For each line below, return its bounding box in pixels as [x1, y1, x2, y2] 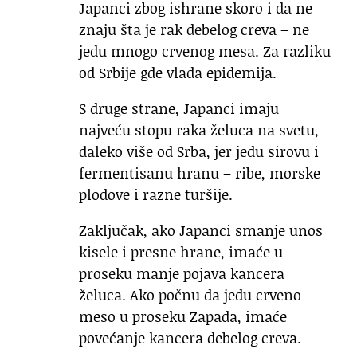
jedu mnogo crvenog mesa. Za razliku [79, 41, 331, 62]
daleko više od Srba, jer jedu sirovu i [79, 141, 319, 163]
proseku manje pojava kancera [79, 263, 284, 284]
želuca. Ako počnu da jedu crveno [79, 284, 301, 306]
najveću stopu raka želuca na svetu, [79, 120, 319, 141]
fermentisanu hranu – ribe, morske [79, 163, 320, 184]
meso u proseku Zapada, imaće [79, 306, 287, 328]
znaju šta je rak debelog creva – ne [79, 19, 309, 41]
